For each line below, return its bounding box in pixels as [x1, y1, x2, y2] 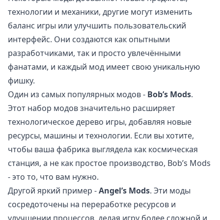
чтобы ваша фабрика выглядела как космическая [8, 144, 198, 155]
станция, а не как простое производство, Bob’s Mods [8, 158, 211, 169]
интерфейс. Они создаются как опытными [8, 34, 170, 45]
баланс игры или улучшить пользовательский [8, 20, 186, 31]
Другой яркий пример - [8, 185, 99, 196]
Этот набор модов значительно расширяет [8, 103, 175, 114]
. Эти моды [150, 185, 191, 196]
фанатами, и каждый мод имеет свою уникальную [8, 61, 200, 73]
